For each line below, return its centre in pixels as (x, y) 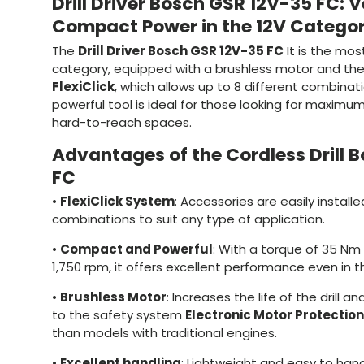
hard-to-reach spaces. (122, 122)
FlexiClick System (117, 201)
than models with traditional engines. (165, 333)
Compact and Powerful (136, 249)
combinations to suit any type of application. (188, 219)
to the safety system (119, 315)
